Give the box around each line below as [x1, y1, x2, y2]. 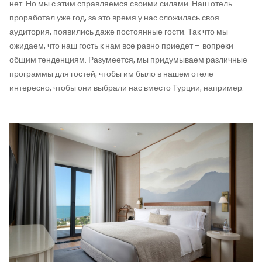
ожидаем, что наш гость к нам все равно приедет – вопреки [9, 40, 233, 52]
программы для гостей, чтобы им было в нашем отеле [9, 68, 213, 80]
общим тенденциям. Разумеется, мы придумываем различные [9, 54, 247, 66]
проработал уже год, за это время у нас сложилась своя [9, 12, 219, 24]
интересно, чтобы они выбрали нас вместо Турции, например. [9, 82, 244, 94]
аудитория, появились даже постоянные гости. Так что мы [9, 26, 228, 38]
